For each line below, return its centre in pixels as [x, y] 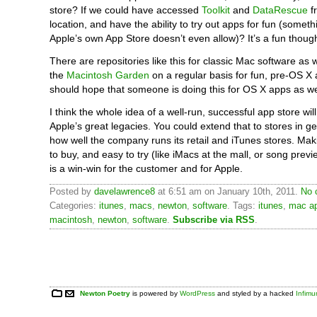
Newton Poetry [105, 293]
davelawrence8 [125, 191]
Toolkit [216, 10]
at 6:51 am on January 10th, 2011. [228, 191]
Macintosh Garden [108, 75]
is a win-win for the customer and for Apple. [146, 168]
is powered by [155, 293]
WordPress [198, 293]
